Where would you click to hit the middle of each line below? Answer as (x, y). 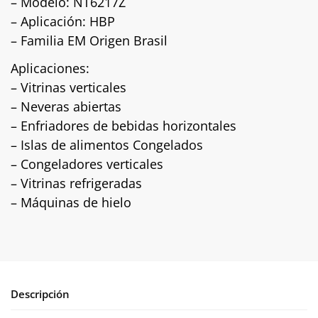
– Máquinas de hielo (71, 202)
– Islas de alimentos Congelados (107, 144)
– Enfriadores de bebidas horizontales (124, 125)
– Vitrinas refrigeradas (76, 183)
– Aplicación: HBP (63, 21)
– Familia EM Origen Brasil (89, 40)
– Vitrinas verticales (68, 87)
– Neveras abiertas (66, 106)
